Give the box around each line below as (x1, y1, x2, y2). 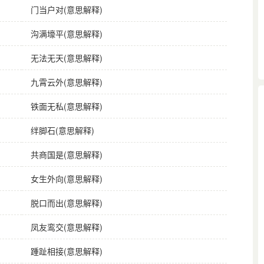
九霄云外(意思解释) (30, 75, 103, 88)
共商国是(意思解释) (30, 148, 103, 160)
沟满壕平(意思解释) (30, 27, 103, 39)
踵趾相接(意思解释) (30, 245, 103, 257)
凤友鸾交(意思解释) (30, 220, 103, 233)
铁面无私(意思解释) (30, 100, 103, 112)
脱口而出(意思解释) (30, 196, 103, 209)
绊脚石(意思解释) (30, 124, 94, 136)
